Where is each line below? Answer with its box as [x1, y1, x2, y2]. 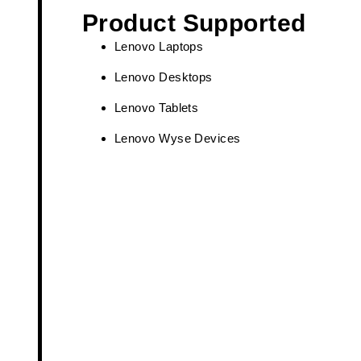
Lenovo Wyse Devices [114, 131, 241, 146]
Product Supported [82, 10, 306, 37]
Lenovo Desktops [114, 70, 213, 85]
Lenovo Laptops [114, 39, 204, 54]
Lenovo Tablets [114, 101, 199, 115]
